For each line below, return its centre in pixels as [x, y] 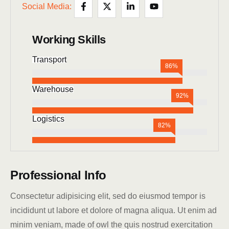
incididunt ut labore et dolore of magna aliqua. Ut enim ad [113, 211]
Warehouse [53, 89]
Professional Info [58, 175]
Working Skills [69, 40]
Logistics [48, 119]
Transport [49, 60]
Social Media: [47, 7]
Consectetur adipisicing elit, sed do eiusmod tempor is [108, 196]
